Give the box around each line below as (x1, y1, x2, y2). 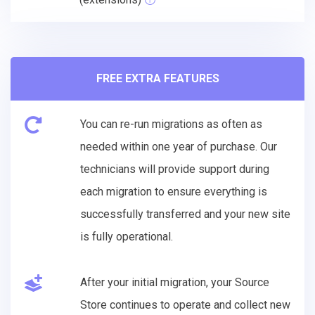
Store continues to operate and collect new (80, 297, 290, 311)
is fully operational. (80, 229, 173, 243)
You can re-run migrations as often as (80, 117, 262, 131)
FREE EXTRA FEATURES (96, 71, 219, 85)
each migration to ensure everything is (80, 184, 267, 198)
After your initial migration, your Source (80, 275, 269, 289)
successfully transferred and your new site (80, 207, 290, 221)
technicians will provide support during (80, 162, 269, 176)
